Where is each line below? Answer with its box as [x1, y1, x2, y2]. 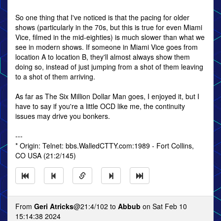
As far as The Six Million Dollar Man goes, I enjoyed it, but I [15, 91, 199, 101]
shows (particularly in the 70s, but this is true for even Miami [15, 22, 202, 32]
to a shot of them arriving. [15, 72, 95, 81]
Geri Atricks [34, 201, 74, 211]
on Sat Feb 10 [141, 201, 187, 211]
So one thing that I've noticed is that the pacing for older [15, 12, 189, 22]
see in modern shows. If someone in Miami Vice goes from [15, 42, 198, 52]
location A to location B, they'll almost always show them [15, 52, 190, 62]
